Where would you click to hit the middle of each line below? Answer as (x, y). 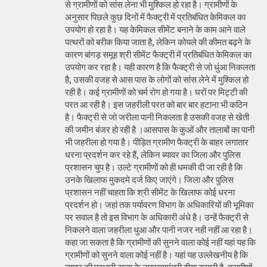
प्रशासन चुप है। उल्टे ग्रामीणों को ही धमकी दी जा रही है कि (154, 167)
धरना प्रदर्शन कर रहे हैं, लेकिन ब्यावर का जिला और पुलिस (153, 154)
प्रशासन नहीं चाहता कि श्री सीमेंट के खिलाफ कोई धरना (150, 192)
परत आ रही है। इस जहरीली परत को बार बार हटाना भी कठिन (156, 104)
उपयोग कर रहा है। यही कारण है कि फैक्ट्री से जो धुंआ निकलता (160, 67)
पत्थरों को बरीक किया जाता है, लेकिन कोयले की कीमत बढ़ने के (158, 42)
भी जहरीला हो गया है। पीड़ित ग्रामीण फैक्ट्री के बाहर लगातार (157, 142)
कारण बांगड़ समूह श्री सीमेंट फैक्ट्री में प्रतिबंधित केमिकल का (158, 54)
